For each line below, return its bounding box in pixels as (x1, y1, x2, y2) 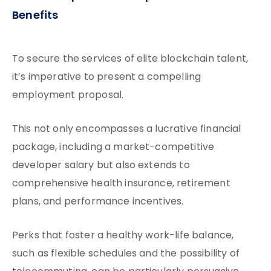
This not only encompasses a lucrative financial (12, 122, 241, 137)
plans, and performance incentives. (12, 194, 184, 210)
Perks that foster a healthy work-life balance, (12, 228, 234, 244)
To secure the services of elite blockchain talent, (12, 51, 249, 67)
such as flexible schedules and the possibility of (12, 246, 240, 262)
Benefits (12, 7, 59, 25)
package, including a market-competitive (12, 140, 215, 155)
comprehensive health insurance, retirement (12, 176, 230, 192)
